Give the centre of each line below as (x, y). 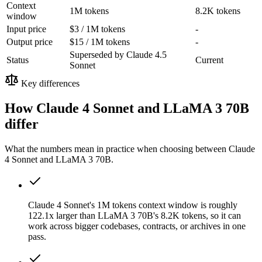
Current (209, 60)
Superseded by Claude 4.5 (118, 54)
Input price (26, 29)
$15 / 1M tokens (100, 42)
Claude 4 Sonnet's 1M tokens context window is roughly (133, 205)
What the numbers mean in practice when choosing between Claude (130, 149)
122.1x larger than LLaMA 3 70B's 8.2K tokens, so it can (135, 215)
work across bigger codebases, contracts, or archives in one (137, 226)
